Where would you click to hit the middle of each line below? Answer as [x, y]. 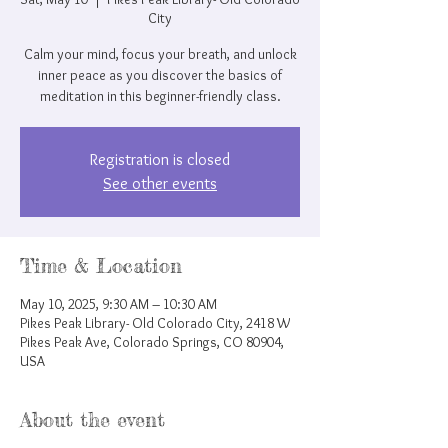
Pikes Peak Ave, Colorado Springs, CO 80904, [152, 342]
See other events [160, 183]
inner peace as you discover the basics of [160, 75]
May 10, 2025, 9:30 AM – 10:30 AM [118, 304]
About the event [92, 419]
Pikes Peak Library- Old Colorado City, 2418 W [155, 323]
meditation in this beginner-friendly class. [160, 96]
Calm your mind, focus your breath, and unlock [160, 54]
